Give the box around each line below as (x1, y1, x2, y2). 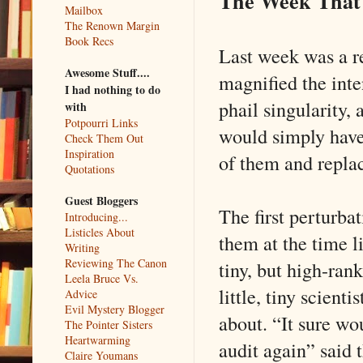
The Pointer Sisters (65, 316, 152, 332)
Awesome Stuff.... (65, 63, 150, 81)
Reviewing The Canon (65, 254, 167, 271)
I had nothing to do (65, 80, 160, 98)
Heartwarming (65, 331, 130, 348)
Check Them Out (65, 130, 143, 146)
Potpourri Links (65, 114, 138, 130)
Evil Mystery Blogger (65, 301, 164, 317)
